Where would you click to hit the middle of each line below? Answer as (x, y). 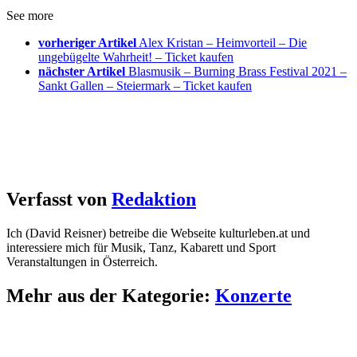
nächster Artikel (82, 72)
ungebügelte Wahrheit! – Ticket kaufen (136, 57)
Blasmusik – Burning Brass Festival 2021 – (237, 72)
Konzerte (253, 295)
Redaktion (154, 200)
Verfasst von (59, 200)
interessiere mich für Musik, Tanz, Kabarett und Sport (141, 248)
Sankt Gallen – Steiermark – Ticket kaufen (145, 86)
